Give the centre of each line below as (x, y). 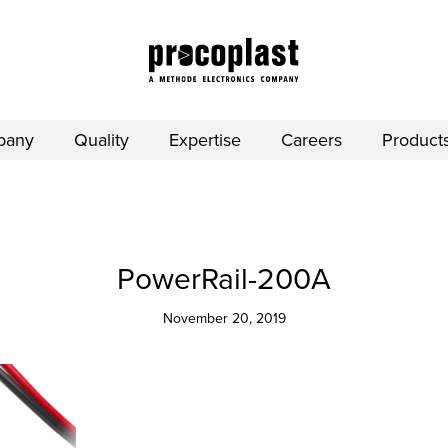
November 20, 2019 (224, 318)
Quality (101, 140)
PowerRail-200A (224, 279)
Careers (311, 140)
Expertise (205, 140)
